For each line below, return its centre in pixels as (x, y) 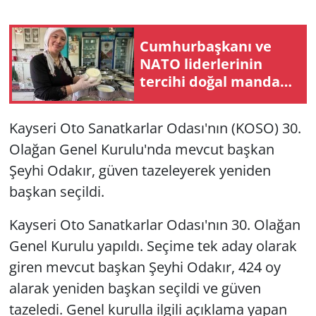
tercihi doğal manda (210, 82)
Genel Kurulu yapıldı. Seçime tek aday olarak (153, 245)
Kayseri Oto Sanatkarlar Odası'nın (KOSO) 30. (155, 128)
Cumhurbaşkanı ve (206, 47)
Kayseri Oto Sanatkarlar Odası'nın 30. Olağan (154, 224)
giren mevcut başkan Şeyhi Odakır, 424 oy (145, 267)
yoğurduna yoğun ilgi (212, 99)
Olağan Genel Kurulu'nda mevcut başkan (141, 149)
